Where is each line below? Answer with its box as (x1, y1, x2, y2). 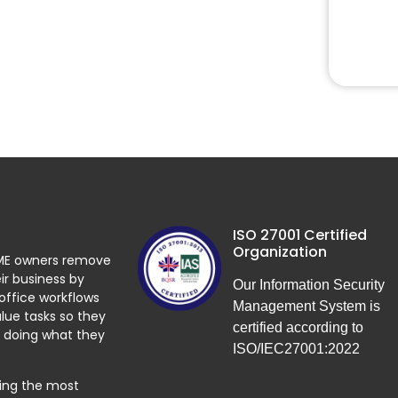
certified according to (233, 320, 364, 336)
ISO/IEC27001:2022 (233, 341, 361, 357)
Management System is (233, 298, 381, 314)
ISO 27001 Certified (233, 225, 368, 246)
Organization (233, 242, 328, 263)
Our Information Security (233, 277, 386, 293)
